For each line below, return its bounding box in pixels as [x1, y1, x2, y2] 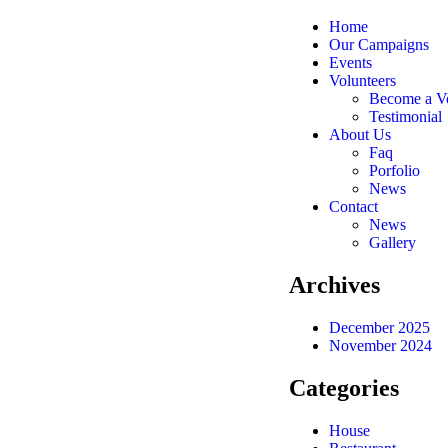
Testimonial [368, 108, 442, 125]
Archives [288, 271, 380, 298]
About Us [328, 126, 391, 143]
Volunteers [328, 72, 396, 89]
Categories [288, 374, 399, 401]
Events [328, 54, 372, 71]
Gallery [368, 234, 416, 251]
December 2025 [328, 318, 430, 336]
